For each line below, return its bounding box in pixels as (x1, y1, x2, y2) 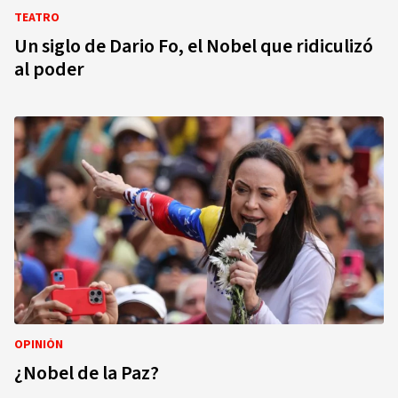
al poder (14, 55, 84, 84)
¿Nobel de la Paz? (14, 359, 159, 387)
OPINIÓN (14, 336, 63, 354)
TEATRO (14, 9, 60, 27)
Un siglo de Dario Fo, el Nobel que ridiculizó (14, 32, 373, 60)
